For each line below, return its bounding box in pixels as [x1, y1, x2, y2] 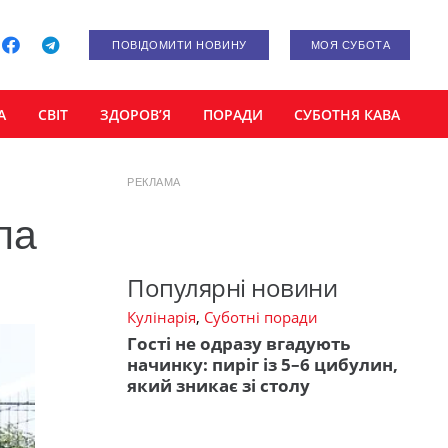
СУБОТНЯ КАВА [294, 104, 401, 124]
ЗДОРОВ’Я [99, 104, 171, 124]
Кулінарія [127, 307, 196, 328]
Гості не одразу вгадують [127, 331, 350, 355]
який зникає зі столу [127, 373, 310, 397]
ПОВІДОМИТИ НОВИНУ [112, 39, 247, 51]
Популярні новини [127, 271, 338, 305]
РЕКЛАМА [127, 176, 181, 188]
